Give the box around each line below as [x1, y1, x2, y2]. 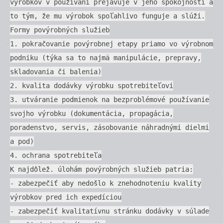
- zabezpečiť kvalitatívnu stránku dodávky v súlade [10, 207, 209, 215]
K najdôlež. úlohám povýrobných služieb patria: [10, 165, 193, 173]
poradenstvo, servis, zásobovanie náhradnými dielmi [10, 123, 209, 131]
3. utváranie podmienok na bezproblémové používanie [10, 95, 209, 104]
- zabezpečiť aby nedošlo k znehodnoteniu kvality [10, 179, 201, 187]
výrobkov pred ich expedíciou [10, 193, 121, 201]
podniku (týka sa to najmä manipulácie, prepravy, [10, 53, 201, 62]
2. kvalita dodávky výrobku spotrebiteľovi [10, 81, 173, 90]
